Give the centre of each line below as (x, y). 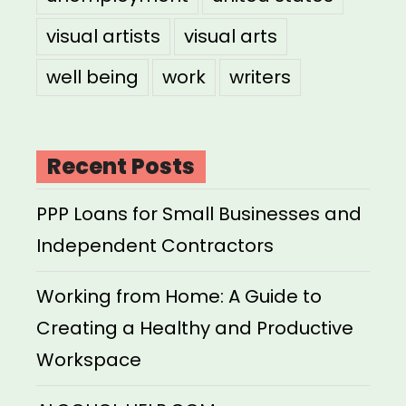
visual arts (231, 36)
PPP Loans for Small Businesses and (199, 213)
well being (92, 77)
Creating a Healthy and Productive (195, 328)
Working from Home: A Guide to (179, 296)
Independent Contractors (155, 245)
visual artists (103, 36)
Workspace (89, 359)
